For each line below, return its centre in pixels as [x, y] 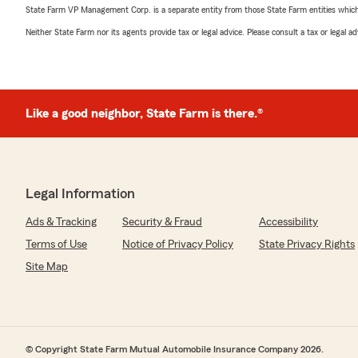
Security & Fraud [162, 222]
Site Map [47, 267]
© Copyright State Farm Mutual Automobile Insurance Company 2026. [175, 349]
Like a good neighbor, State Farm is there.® [144, 113]
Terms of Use [56, 245]
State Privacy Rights [307, 245]
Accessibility [288, 222]
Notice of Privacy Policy [178, 245]
